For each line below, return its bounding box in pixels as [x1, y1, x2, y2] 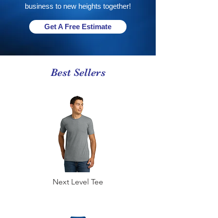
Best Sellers [50, 66, 106, 78]
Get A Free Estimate [44, 22, 111, 31]
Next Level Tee [53, 177, 103, 186]
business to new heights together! [25, 2, 131, 10]
